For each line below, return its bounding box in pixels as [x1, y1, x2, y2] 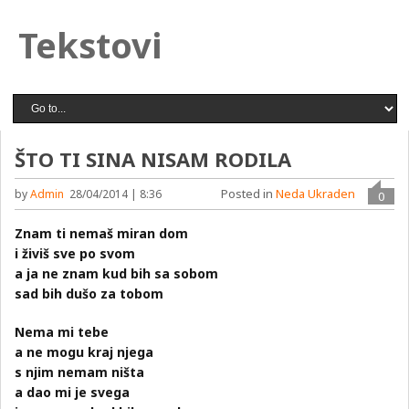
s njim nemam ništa [15, 363, 145, 381]
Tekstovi [18, 21, 162, 68]
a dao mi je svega [15, 383, 131, 401]
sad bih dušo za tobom [15, 285, 164, 302]
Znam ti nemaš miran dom [15, 225, 189, 242]
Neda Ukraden [275, 185, 355, 202]
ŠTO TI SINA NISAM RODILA [15, 145, 292, 173]
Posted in [220, 185, 276, 202]
